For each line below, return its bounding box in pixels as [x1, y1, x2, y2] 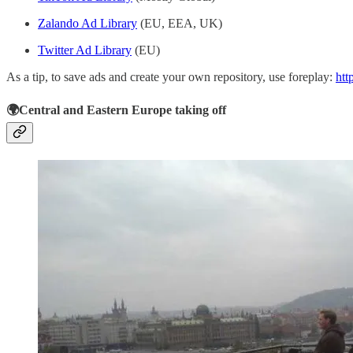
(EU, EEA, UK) [137, 16, 222, 30]
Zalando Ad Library [38, 16, 137, 30]
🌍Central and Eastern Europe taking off [6, 102, 226, 117]
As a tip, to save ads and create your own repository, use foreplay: [6, 69, 336, 84]
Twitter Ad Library [38, 43, 132, 57]
